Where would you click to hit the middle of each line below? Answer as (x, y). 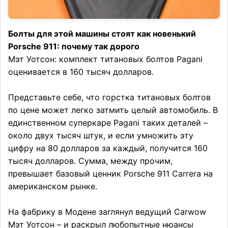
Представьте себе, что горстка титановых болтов (109, 97)
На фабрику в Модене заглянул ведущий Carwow (107, 211)
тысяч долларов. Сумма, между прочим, (90, 161)
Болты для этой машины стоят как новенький (102, 33)
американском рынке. (53, 186)
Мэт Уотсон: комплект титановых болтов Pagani (105, 59)
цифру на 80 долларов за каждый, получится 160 (108, 148)
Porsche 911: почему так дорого (74, 46)
